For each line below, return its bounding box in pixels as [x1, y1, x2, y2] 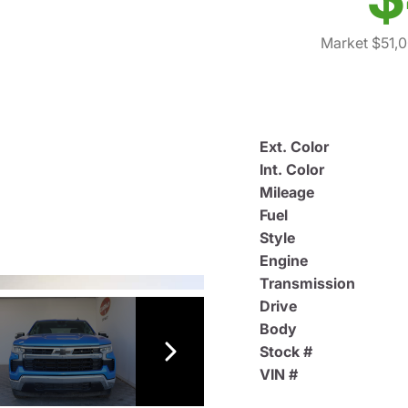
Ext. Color [260, 137, 329, 156]
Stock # [260, 342, 312, 361]
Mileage [260, 182, 314, 201]
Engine [260, 250, 308, 270]
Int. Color [260, 159, 324, 178]
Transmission [260, 273, 355, 292]
